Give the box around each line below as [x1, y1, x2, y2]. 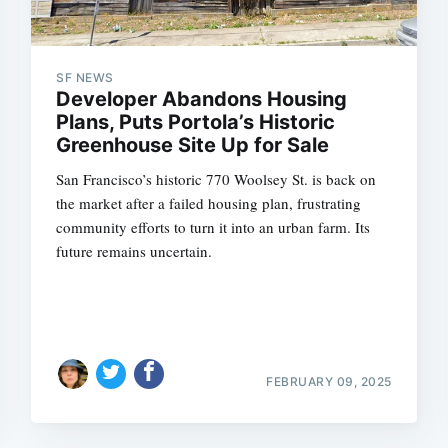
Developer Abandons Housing [56, 87, 348, 111]
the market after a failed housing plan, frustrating [56, 193, 362, 213]
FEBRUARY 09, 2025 [266, 373, 392, 389]
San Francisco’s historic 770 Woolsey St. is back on [56, 169, 377, 189]
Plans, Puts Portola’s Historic [56, 110, 336, 134]
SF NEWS [56, 70, 114, 85]
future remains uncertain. [56, 241, 213, 261]
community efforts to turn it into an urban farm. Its [56, 217, 371, 237]
